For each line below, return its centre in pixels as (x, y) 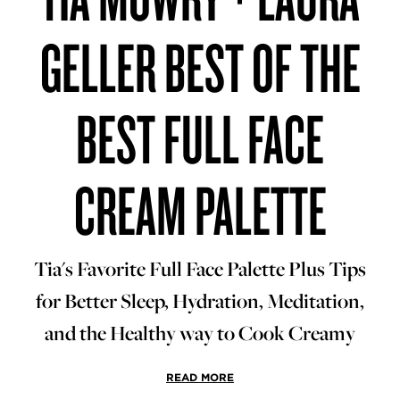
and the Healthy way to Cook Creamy (200, 333)
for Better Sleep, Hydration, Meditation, (200, 300)
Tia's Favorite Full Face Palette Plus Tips (200, 268)
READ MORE (200, 377)
